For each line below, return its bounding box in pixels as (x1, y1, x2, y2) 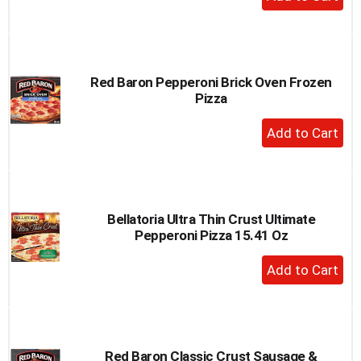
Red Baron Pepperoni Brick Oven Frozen (90, 73, 332, 90)
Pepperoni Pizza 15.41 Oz (135, 226, 288, 243)
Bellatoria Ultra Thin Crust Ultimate (107, 210, 315, 227)
